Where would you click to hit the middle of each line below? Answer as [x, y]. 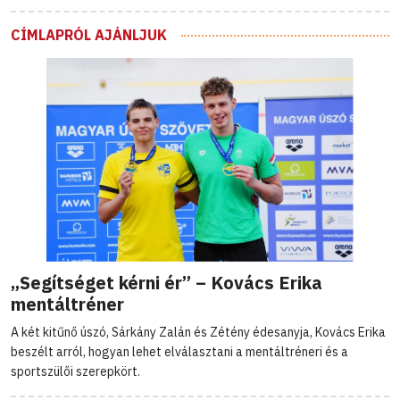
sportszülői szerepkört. [75, 372]
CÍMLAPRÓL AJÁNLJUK [89, 34]
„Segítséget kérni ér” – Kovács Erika [167, 283]
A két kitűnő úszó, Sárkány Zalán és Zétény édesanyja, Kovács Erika [198, 333]
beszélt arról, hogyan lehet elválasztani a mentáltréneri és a [179, 352]
